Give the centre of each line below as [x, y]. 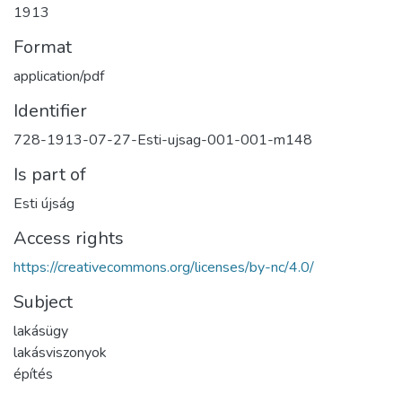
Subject [43, 302]
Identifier [50, 111]
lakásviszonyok [60, 353]
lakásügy [41, 332]
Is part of [50, 175]
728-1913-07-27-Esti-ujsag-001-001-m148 [163, 140]
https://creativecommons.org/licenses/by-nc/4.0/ [164, 268]
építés [33, 375]
